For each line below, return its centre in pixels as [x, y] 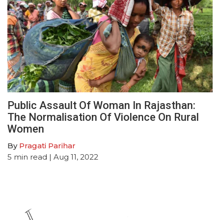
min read [30, 157]
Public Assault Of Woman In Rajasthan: [101, 105]
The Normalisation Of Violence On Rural [103, 117]
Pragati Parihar [47, 145]
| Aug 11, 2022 [73, 157]
